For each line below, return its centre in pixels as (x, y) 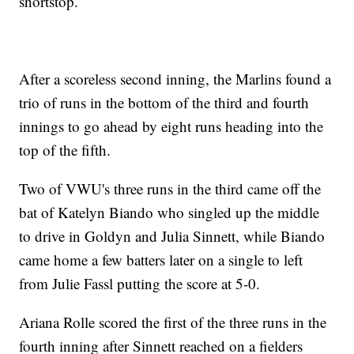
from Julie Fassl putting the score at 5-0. (140, 283)
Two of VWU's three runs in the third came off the (170, 188)
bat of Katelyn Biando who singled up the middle (169, 212)
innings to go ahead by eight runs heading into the (171, 126)
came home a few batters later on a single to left (161, 259)
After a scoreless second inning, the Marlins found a (175, 78)
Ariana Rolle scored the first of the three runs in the (173, 322)
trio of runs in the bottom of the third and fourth (164, 102)
